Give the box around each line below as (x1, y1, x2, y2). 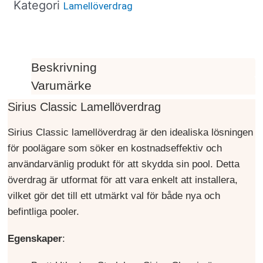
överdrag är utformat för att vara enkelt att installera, (8, 174, 238, 186)
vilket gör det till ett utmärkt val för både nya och (8, 190, 220, 201)
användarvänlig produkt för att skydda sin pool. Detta (8, 159, 240, 170)
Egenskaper (8, 233, 62, 244)
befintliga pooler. (8, 206, 79, 217)
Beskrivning (31, 60, 97, 74)
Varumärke (31, 79, 92, 92)
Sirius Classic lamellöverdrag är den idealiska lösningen (8, 127, 253, 138)
